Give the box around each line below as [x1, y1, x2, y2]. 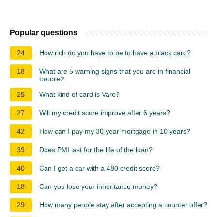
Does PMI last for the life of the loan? [39, 146, 153, 154]
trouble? [39, 75, 64, 83]
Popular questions [10, 29, 77, 37]
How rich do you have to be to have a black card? [39, 49, 191, 57]
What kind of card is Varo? [39, 91, 120, 99]
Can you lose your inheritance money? [39, 183, 157, 191]
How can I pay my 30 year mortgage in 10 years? [39, 127, 190, 136]
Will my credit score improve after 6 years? [39, 109, 170, 117]
